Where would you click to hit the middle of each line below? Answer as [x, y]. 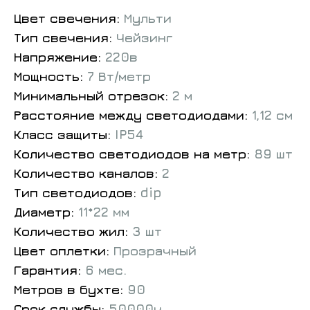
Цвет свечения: [69, 18]
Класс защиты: [64, 135]
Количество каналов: [86, 173]
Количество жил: [73, 231]
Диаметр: [46, 212]
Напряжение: [60, 57]
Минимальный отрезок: [93, 96]
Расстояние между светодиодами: [133, 115]
